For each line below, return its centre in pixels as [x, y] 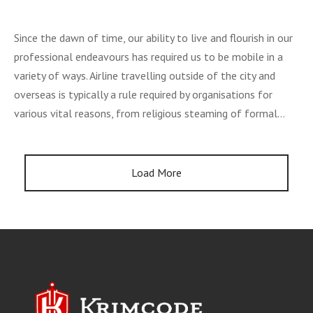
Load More [156, 172]
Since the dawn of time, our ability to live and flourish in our [153, 37]
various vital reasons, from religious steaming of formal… [150, 113]
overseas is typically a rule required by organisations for [143, 94]
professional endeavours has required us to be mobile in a [148, 56]
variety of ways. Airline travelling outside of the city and [145, 75]
